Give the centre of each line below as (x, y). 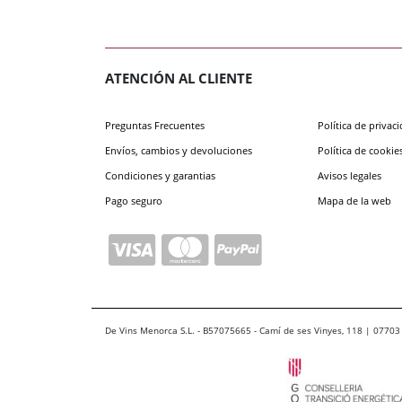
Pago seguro (134, 200)
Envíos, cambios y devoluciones (179, 150)
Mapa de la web (354, 200)
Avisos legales (350, 175)
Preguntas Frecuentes (155, 125)
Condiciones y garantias (160, 175)
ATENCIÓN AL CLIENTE (179, 79)
